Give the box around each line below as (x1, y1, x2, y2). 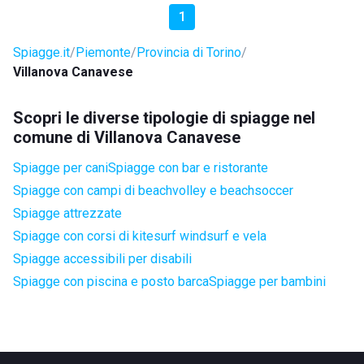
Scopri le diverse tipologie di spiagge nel (13, 108, 315, 128)
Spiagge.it (13, 45, 70, 60)
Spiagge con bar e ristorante (108, 160, 268, 175)
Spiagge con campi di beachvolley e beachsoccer (13, 183, 293, 198)
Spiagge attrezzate (13, 206, 122, 221)
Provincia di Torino (136, 45, 241, 60)
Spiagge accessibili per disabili (13, 251, 192, 266)
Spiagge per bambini (209, 274, 326, 289)
